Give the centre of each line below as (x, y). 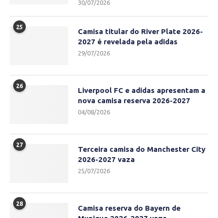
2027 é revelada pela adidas (128, 42)
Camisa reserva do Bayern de (129, 208)
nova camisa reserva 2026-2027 (134, 101)
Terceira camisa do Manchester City (142, 149)
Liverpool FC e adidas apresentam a (142, 91)
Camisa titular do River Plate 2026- (140, 32)
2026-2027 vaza (106, 160)
